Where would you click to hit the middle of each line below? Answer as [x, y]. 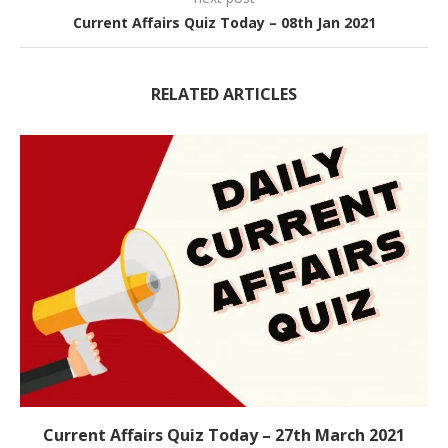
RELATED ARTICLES [224, 93]
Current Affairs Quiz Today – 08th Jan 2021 [224, 22]
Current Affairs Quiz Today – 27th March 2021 [224, 434]
